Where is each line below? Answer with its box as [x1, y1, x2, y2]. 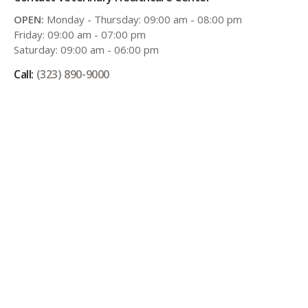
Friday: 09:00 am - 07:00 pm [14, 27, 146, 42]
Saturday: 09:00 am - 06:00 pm [14, 43, 159, 57]
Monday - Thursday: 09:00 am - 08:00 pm [44, 12, 242, 27]
